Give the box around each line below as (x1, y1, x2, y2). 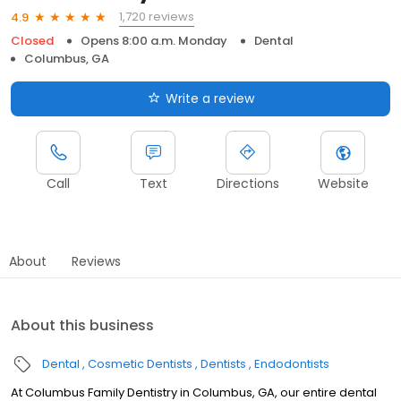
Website (317, 175, 369, 193)
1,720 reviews (119, 8, 194, 26)
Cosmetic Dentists (88, 355, 192, 373)
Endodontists (254, 355, 329, 373)
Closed (11, 32, 54, 50)
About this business (11, 315, 154, 337)
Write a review (165, 90, 254, 108)
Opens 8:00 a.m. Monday (81, 32, 227, 50)
